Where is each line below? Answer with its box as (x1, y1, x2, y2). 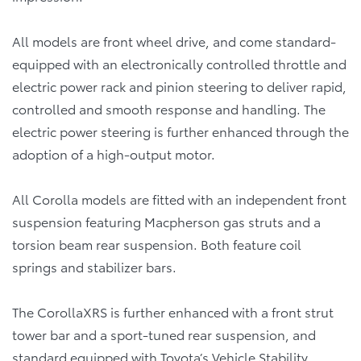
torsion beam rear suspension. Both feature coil (12, 234, 301, 253)
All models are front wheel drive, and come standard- (12, 31, 336, 50)
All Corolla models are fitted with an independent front (12, 189, 346, 208)
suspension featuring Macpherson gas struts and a (12, 211, 321, 230)
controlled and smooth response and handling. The (12, 98, 326, 118)
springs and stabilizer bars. (12, 256, 176, 276)
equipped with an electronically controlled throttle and (12, 53, 346, 73)
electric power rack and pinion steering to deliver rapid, (12, 76, 346, 95)
